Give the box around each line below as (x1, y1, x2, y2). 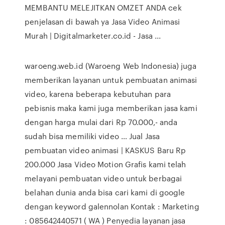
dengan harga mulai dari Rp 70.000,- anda (25, 117, 178, 128)
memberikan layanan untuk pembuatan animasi (25, 74, 197, 85)
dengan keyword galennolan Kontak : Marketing (25, 201, 199, 212)
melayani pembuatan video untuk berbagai (25, 173, 182, 184)
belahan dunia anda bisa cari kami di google (25, 187, 185, 198)
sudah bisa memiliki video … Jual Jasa (25, 131, 160, 142)
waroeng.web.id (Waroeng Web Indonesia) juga (25, 60, 197, 71)
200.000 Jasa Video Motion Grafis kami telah (25, 159, 186, 170)
